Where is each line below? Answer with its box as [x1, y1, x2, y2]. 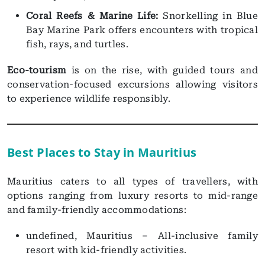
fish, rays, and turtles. [26, 38, 128, 50]
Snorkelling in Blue [158, 9, 258, 21]
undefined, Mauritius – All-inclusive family [26, 230, 258, 241]
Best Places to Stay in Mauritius [7, 144, 196, 160]
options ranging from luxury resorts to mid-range [7, 189, 258, 201]
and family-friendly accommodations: [7, 203, 187, 215]
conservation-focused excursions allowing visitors [7, 78, 258, 90]
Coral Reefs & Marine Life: [26, 9, 159, 21]
